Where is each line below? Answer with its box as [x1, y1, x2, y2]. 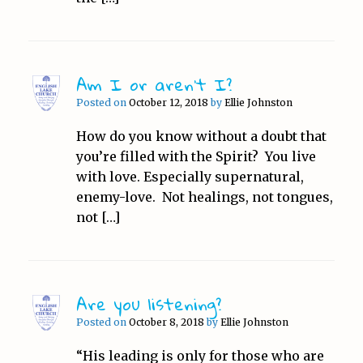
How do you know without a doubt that [75, 127, 327, 144]
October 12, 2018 [128, 96, 208, 109]
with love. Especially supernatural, [75, 168, 304, 185]
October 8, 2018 [128, 315, 204, 328]
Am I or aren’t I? [75, 67, 232, 100]
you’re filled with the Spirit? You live [75, 147, 316, 164]
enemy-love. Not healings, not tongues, [75, 188, 333, 205]
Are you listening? [75, 287, 221, 320]
